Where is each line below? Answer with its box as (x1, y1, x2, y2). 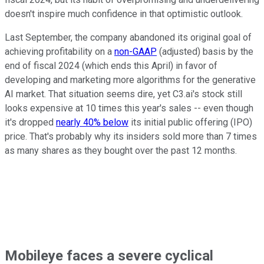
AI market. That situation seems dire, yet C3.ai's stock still (5, 88, 242, 100)
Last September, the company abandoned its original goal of (5, 31, 252, 43)
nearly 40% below (56, 116, 128, 128)
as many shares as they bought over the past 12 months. (5, 144, 237, 156)
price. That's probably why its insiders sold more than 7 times (5, 130, 257, 142)
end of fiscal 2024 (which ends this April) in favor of (5, 60, 217, 71)
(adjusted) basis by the (157, 45, 253, 57)
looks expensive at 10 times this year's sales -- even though (5, 102, 253, 114)
